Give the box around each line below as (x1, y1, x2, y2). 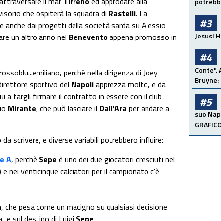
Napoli (71, 78, 96, 90)
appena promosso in (110, 31, 177, 43)
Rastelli (109, 7, 136, 19)
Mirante (8, 102, 36, 114)
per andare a (129, 102, 169, 114)
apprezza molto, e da (96, 78, 166, 90)
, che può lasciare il (36, 102, 99, 114)
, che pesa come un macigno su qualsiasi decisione (1, 201, 167, 213)
